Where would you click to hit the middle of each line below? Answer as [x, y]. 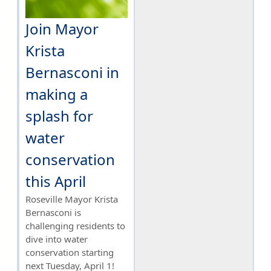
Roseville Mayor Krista [72, 199]
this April [56, 181]
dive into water [57, 239]
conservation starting [70, 252]
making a [57, 94]
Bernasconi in [72, 72]
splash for [59, 116]
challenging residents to [75, 225]
